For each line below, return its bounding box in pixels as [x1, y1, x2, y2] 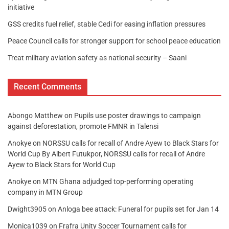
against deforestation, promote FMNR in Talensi [8, 122, 158, 131]
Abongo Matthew [8, 111, 63, 120]
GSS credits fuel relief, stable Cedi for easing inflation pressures [8, 20, 205, 29]
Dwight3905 [8, 205, 47, 214]
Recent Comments [14, 82, 81, 92]
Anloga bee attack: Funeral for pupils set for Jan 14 [58, 205, 219, 214]
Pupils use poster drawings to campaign [74, 111, 201, 120]
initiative [8, 3, 34, 12]
